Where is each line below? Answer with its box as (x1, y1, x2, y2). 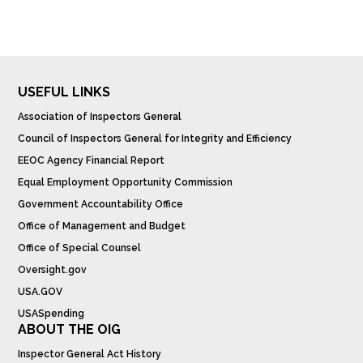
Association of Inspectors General (18, 110, 182, 122)
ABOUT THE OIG (18, 321, 122, 337)
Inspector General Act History (18, 348, 162, 360)
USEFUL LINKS (18, 83, 111, 100)
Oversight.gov (18, 263, 88, 275)
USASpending (18, 307, 85, 319)
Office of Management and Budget (18, 220, 186, 232)
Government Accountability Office (18, 198, 184, 210)
